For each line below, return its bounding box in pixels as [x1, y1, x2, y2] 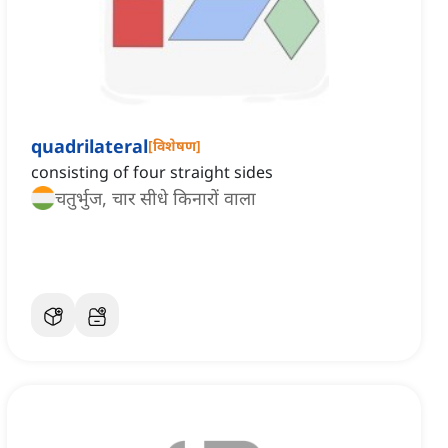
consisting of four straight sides [31, 161, 273, 184]
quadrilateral [31, 134, 148, 159]
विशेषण [153, 136, 196, 156]
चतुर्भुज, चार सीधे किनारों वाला [55, 186, 256, 211]
